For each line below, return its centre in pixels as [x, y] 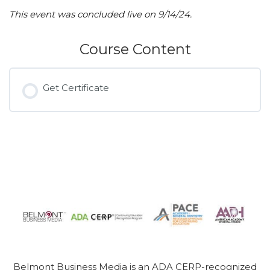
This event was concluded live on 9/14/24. [100, 14]
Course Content [135, 49]
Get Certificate [76, 88]
